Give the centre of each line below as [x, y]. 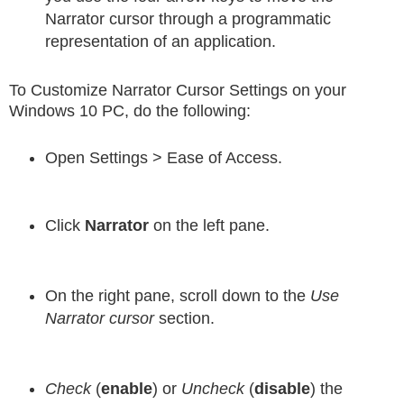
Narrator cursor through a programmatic [188, 19]
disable [282, 389]
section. [184, 319]
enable [127, 389]
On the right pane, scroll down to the [178, 296]
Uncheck [213, 389]
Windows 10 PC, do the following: [130, 111]
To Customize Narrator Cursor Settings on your [178, 91]
